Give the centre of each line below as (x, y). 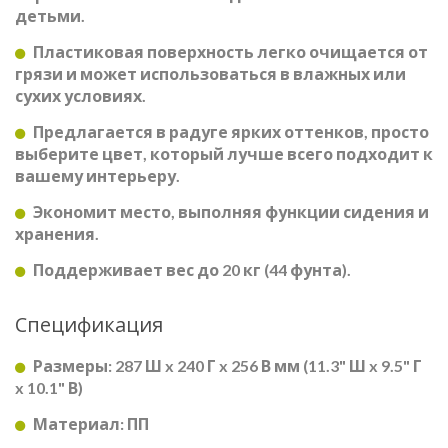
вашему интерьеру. (97, 175)
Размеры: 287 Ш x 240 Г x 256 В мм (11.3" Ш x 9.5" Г (227, 365)
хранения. (57, 233)
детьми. (50, 15)
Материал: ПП (91, 423)
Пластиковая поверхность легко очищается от (230, 51)
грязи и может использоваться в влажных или (210, 73)
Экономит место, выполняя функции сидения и (231, 211)
